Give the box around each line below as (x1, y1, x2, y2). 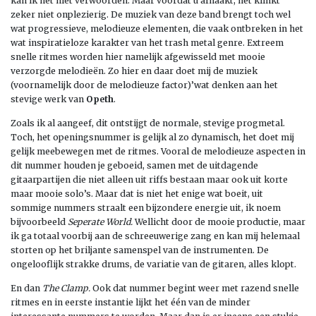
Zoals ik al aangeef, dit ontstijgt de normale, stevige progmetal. (11, 117, 285, 128)
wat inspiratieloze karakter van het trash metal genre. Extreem (11, 37, 284, 48)
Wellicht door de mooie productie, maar (133, 216, 305, 227)
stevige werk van (11, 93, 86, 104)
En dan (11, 282, 42, 293)
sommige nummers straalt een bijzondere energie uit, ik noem (11, 202, 281, 213)
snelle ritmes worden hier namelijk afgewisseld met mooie (11, 51, 265, 62)
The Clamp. (42, 282, 92, 293)
